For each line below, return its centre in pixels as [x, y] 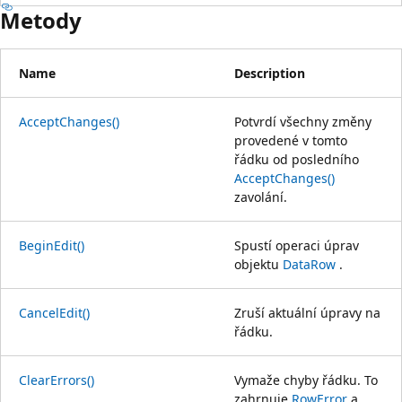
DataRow [309, 264]
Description [270, 73]
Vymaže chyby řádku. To [306, 380]
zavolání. [261, 197]
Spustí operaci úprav [297, 245]
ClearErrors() [57, 380]
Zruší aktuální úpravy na [307, 312]
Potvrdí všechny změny [303, 121]
